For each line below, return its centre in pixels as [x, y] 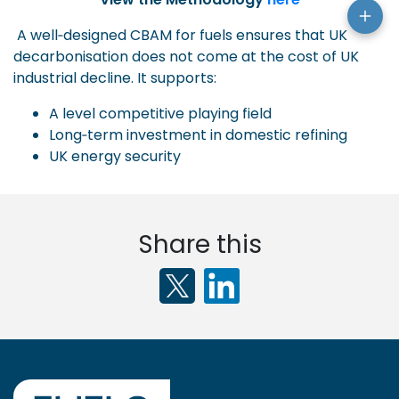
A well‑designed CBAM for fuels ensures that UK [182, 35]
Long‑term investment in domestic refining [198, 134]
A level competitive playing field [160, 113]
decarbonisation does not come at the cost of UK [186, 56]
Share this [199, 244]
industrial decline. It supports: [115, 77]
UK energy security [115, 156]
